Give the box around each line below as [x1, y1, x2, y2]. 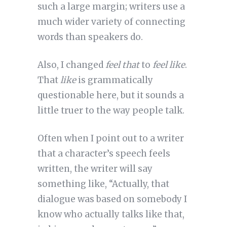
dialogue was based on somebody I [37, 194, 187, 205]
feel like [152, 59, 185, 71]
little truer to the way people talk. [37, 105, 184, 117]
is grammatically [75, 74, 153, 86]
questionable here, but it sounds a [37, 90, 184, 101]
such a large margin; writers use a [37, 1, 185, 13]
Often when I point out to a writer [37, 133, 184, 144]
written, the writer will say [37, 163, 153, 175]
